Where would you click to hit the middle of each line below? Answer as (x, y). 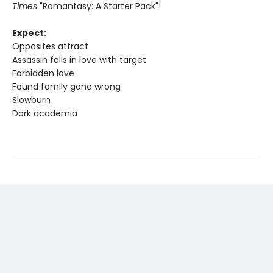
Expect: (29, 33)
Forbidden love (43, 73)
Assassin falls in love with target (79, 60)
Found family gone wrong (66, 87)
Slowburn (31, 100)
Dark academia (45, 114)
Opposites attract (50, 47)
